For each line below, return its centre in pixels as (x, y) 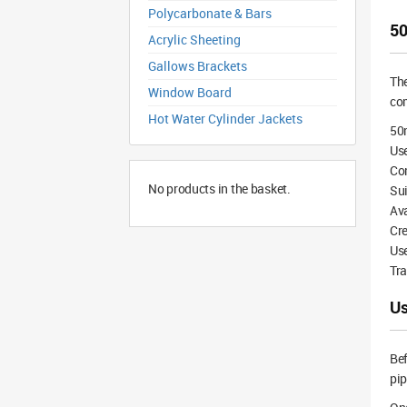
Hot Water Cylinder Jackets (225, 119)
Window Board (190, 92)
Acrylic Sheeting (194, 40)
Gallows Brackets (198, 66)
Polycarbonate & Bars (210, 13)
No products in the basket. (219, 189)
